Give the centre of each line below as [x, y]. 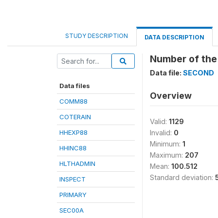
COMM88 [73, 101]
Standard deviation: [182, 177]
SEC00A [72, 210]
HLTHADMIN [77, 163]
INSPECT [73, 179]
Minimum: [166, 144]
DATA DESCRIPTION [174, 37]
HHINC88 [73, 148]
